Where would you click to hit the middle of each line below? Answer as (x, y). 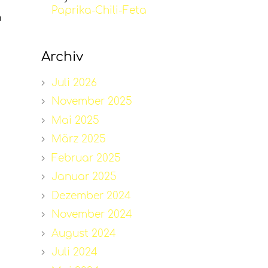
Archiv (62, 57)
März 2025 (78, 139)
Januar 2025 (84, 177)
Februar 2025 (86, 158)
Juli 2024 (74, 252)
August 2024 (83, 233)
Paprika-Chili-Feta (99, 10)
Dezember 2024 (91, 196)
